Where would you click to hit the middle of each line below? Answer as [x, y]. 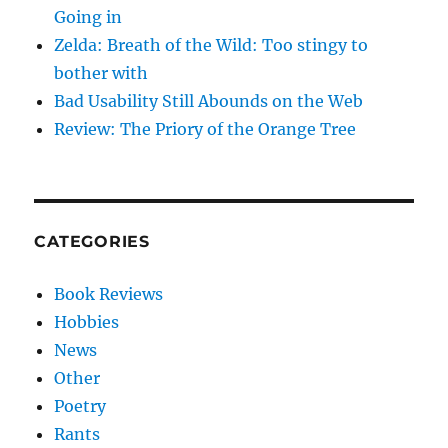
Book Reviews [109, 293]
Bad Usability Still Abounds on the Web [209, 100]
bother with [101, 72]
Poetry [80, 405]
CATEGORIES [92, 241]
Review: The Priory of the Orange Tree [205, 128]
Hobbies [87, 321]
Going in [88, 16]
